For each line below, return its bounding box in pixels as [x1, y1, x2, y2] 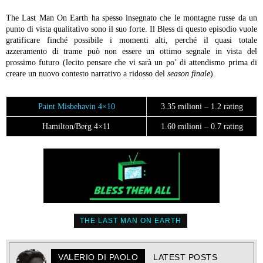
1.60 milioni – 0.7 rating [160, 122, 243, 131]
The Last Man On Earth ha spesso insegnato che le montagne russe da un [6, 13, 257, 22]
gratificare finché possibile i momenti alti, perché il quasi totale [6, 35, 257, 45]
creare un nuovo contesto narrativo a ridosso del [6, 69, 167, 78]
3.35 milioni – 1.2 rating [160, 102, 243, 111]
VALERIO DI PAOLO [58, 252, 138, 262]
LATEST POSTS [153, 252, 217, 262]
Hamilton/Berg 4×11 [42, 122, 110, 131]
